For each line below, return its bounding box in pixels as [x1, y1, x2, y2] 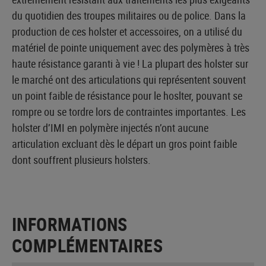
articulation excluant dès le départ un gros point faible [12, 136, 237, 151]
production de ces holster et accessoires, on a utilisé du [12, 24, 242, 39]
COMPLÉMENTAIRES [12, 233, 163, 258]
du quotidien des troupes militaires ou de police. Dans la [12, 8, 246, 23]
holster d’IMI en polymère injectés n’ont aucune [12, 120, 208, 135]
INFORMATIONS [12, 211, 128, 236]
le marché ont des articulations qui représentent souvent [12, 72, 246, 87]
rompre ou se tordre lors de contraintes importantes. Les [12, 104, 246, 119]
